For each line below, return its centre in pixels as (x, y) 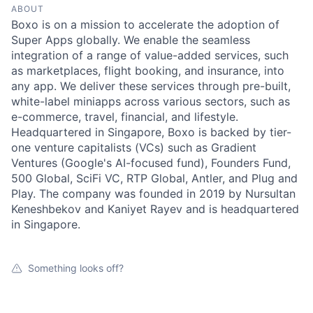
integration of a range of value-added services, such (150, 55)
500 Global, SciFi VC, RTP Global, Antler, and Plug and (154, 178)
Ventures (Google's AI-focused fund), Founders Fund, (151, 163)
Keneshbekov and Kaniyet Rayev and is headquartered (155, 209)
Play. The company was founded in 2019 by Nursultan (153, 194)
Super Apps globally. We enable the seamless (131, 40)
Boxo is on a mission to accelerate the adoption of (145, 24)
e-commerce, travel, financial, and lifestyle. (125, 117)
